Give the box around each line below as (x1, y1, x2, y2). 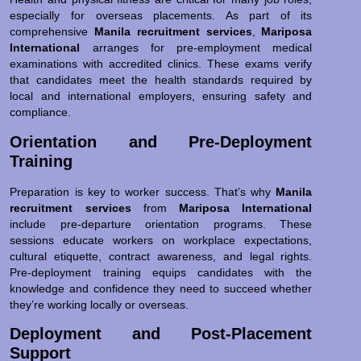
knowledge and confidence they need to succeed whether (10, 281, 313, 295)
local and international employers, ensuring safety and (10, 89, 313, 103)
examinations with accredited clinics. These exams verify (10, 57, 313, 71)
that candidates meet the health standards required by (10, 73, 313, 87)
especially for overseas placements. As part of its (10, 9, 313, 23)
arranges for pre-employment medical (80, 41, 313, 55)
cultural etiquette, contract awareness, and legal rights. (10, 249, 313, 263)
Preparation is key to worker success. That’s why (10, 185, 276, 198)
